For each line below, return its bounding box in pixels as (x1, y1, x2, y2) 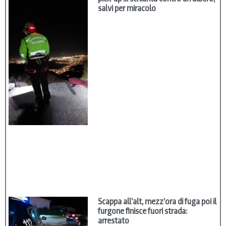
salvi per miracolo (98, 3, 156, 14)
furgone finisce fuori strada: (98, 205, 188, 216)
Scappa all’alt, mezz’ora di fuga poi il (98, 196, 217, 207)
